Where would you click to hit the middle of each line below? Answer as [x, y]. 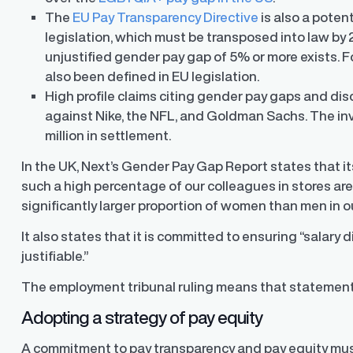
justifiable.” [56, 256]
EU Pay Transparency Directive [166, 17]
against [71, 116]
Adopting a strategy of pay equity [142, 318]
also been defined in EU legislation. [152, 76]
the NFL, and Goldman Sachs [216, 116]
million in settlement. [110, 136]
